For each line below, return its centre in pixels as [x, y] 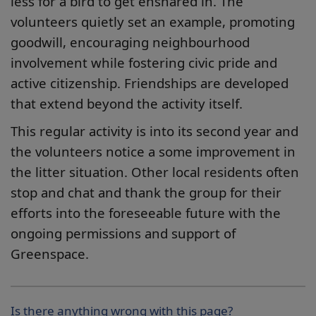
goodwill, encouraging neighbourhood [130, 42]
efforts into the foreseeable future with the [146, 213]
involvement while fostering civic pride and [144, 62]
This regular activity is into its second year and [154, 131]
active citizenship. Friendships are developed [150, 83]
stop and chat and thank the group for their [146, 192]
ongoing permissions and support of [123, 233]
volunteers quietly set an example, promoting [153, 22]
